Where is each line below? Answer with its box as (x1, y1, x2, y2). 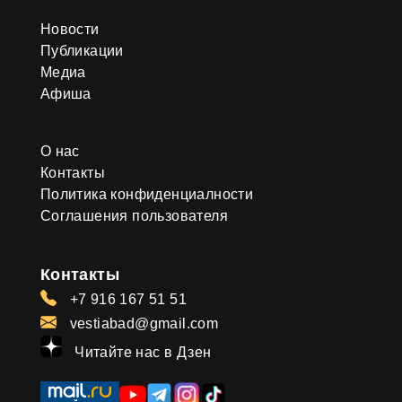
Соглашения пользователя (39, 207, 228, 223)
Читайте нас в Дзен (70, 344, 212, 360)
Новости (39, 21, 100, 37)
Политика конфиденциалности (39, 186, 254, 202)
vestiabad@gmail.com (66, 315, 219, 331)
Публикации (39, 42, 124, 58)
